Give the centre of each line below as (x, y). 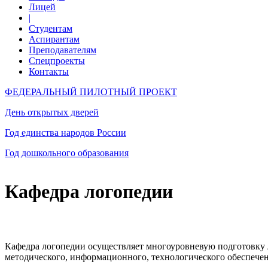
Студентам (51, 28)
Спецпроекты (57, 61)
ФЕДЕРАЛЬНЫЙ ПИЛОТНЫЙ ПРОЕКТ (91, 92)
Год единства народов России (66, 133)
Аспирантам (54, 39)
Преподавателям (63, 50)
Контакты (49, 71)
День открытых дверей (52, 112)
